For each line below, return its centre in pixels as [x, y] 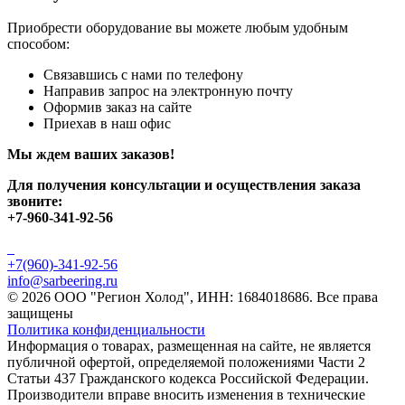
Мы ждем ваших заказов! [91, 155]
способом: [38, 44]
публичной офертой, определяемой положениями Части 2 [186, 363]
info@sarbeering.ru [62, 281]
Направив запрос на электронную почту [168, 91]
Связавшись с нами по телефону [143, 75]
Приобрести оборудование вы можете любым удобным [178, 28]
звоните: [35, 202]
